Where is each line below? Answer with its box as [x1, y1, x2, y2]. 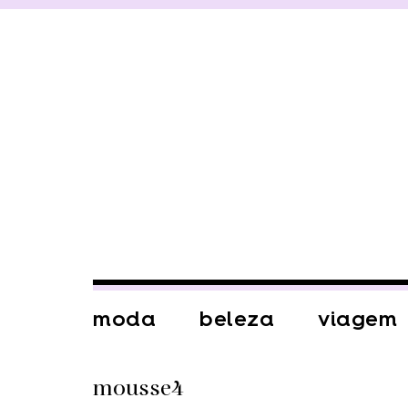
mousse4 [93, 373, 184, 404]
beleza [199, 306, 274, 331]
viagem [318, 306, 397, 331]
